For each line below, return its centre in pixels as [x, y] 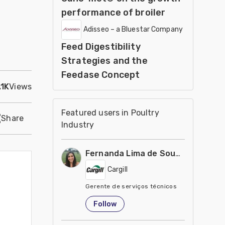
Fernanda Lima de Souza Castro [150, 153]
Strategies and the [104, 61]
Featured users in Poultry [110, 113]
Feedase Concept [101, 75]
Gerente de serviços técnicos [131, 186]
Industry [78, 125]
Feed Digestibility [101, 47]
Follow [105, 204]
